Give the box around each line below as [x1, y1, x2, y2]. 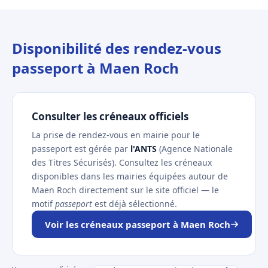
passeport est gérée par [32, 143, 130, 154]
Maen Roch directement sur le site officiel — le [32, 184, 219, 196]
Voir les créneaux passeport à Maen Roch [45, 218, 230, 230]
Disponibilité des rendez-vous [12, 38, 221, 58]
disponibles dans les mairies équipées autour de [32, 170, 228, 182]
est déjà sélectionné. [92, 198, 177, 209]
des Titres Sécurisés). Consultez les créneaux [32, 157, 212, 168]
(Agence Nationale [157, 143, 233, 154]
